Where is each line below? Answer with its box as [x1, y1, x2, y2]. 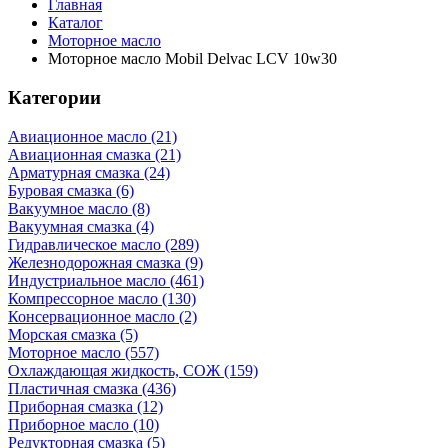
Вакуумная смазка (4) [8, 217, 154, 235]
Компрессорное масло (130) [8, 289, 196, 307]
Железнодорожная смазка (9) [8, 253, 203, 271]
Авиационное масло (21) [8, 127, 177, 145]
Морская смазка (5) [8, 325, 138, 343]
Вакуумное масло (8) [8, 199, 150, 217]
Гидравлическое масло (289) [8, 235, 199, 253]
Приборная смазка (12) [8, 397, 163, 415]
